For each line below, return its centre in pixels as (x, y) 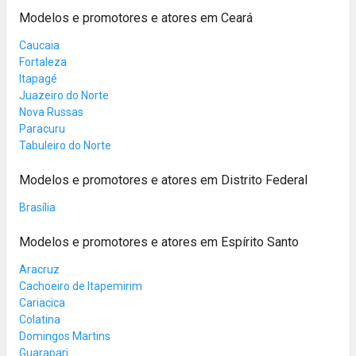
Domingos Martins (65, 336)
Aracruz (39, 269)
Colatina (40, 319)
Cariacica (42, 302)
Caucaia (39, 45)
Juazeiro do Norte (64, 95)
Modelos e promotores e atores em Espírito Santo (159, 242)
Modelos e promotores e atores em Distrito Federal (163, 180)
